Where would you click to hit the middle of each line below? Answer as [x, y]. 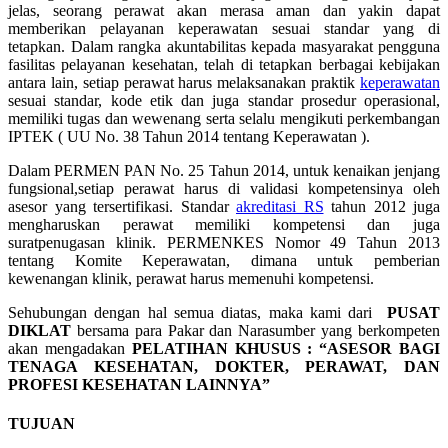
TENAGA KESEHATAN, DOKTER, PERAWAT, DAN [224, 366]
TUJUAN [43, 423]
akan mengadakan [70, 348]
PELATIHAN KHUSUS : [225, 348]
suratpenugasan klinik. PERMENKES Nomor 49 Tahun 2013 [224, 242]
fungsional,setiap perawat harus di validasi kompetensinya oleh [224, 188]
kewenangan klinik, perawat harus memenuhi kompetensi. [191, 278]
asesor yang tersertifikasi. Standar [122, 206]
